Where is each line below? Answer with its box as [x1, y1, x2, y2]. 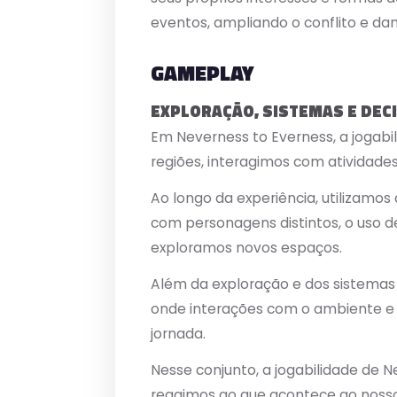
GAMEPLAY [151, 57, 253, 90]
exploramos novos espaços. [151, 238, 342, 258]
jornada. [151, 324, 206, 344]
